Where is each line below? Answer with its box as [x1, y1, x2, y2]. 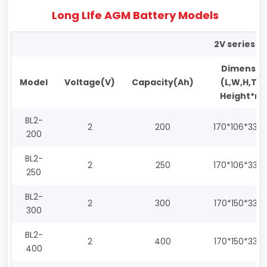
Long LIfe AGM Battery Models [51, 8, 219, 23]
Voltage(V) [64, 76, 116, 89]
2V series [213, 38, 255, 51]
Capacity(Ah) [132, 76, 194, 89]
